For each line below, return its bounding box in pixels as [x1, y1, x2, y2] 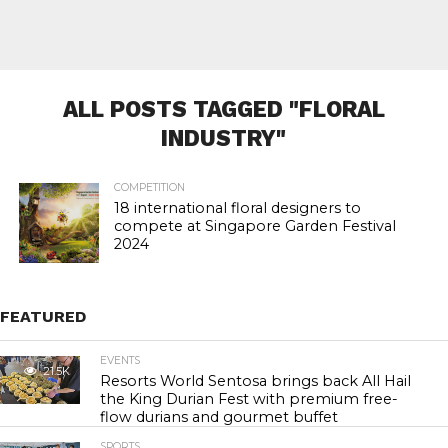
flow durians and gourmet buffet [100, 408, 339, 426]
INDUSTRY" [161, 125, 287, 151]
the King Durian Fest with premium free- [100, 390, 399, 408]
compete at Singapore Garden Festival [113, 217, 396, 235]
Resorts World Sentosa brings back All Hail [100, 372, 412, 390]
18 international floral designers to [113, 199, 361, 217]
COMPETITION [113, 181, 185, 194]
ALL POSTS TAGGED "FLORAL [62, 96, 385, 122]
